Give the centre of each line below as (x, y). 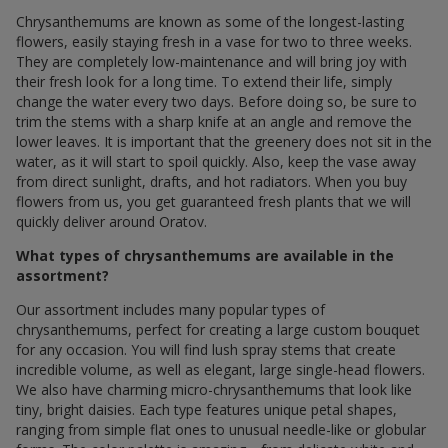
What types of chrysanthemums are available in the (205, 255)
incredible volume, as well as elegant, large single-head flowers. (220, 369)
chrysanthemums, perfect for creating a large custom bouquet (218, 329)
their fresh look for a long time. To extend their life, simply (204, 81)
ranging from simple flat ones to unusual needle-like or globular (221, 429)
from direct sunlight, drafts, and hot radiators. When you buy (211, 181)
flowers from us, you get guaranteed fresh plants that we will (213, 201)
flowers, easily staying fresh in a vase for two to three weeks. (214, 41)
